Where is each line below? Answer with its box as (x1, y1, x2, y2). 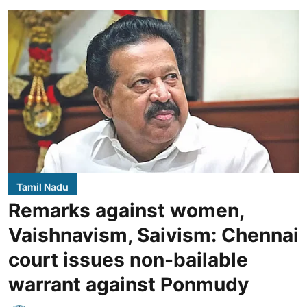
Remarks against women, (8, 199, 244, 223)
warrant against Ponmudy (8, 273, 249, 297)
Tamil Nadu (16, 181, 69, 193)
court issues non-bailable (8, 248, 248, 272)
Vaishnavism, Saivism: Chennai (8, 223, 299, 247)
